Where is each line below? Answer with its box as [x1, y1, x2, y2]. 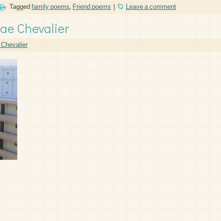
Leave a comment [126, 1, 176, 13]
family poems [32, 1, 70, 13]
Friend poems [73, 1, 111, 13]
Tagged [9, 1, 30, 13]
